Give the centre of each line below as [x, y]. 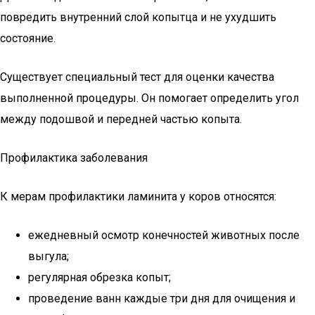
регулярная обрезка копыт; [99, 277]
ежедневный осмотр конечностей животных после [164, 235]
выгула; [49, 256]
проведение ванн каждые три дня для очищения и [162, 298]
